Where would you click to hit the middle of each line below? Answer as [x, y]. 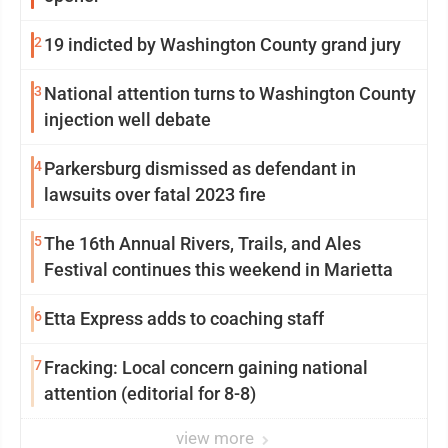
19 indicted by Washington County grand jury [222, 45]
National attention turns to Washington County [230, 94]
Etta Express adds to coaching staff [184, 319]
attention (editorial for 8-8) [150, 394]
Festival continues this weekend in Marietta [218, 270]
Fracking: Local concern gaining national [206, 368]
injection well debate [127, 120]
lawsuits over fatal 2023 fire [155, 195]
